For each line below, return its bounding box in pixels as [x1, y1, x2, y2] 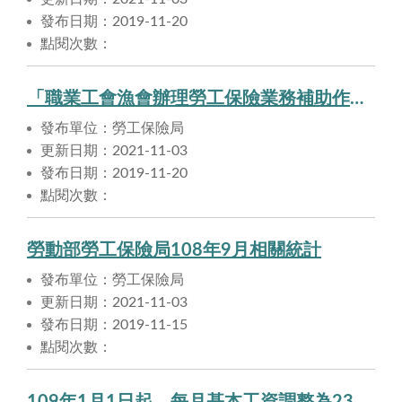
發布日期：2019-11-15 [40, 318, 188, 333]
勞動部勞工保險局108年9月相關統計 [27, 241, 321, 260]
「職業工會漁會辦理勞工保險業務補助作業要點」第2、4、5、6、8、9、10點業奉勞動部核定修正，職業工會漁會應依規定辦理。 [350, 90, 363, 109]
